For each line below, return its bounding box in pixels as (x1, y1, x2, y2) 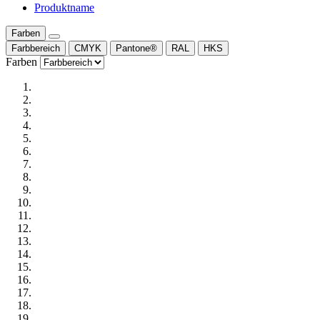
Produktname (34, 1, 94, 14)
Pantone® (116, 43, 157, 54)
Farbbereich (11, 43, 60, 54)
